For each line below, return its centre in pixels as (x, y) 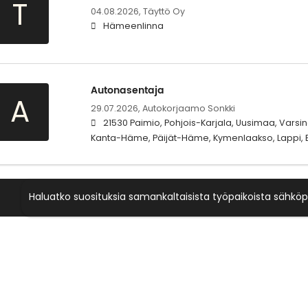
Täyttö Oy (164, 12)
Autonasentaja (127, 91)
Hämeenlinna (133, 26)
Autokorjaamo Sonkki (188, 109)
